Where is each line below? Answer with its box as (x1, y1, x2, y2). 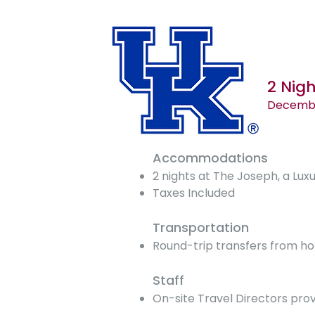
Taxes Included (153, 185, 236, 201)
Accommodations (153, 149, 269, 167)
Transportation (153, 219, 250, 236)
